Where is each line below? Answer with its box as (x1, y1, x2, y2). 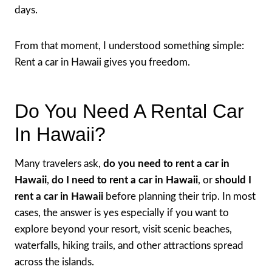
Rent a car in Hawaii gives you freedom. (15, 56, 190, 67)
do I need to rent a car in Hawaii (52, 174, 198, 185)
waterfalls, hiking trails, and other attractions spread (15, 240, 243, 251)
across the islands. (15, 256, 94, 267)
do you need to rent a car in (103, 158, 229, 169)
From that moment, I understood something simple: (15, 40, 244, 51)
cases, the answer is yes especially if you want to (15, 207, 229, 218)
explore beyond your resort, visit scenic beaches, (15, 223, 232, 234)
